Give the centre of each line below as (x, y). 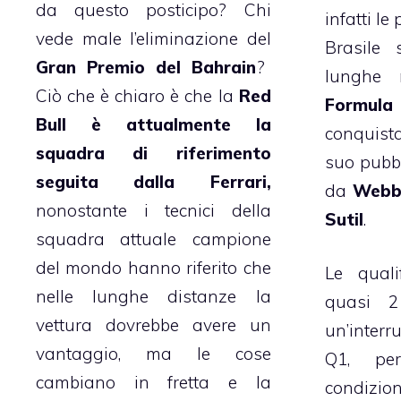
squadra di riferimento (154, 154)
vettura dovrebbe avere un (154, 325)
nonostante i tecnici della (154, 211)
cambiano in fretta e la (154, 383)
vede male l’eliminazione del (154, 39)
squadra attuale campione (154, 239)
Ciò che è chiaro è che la (137, 96)
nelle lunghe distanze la (154, 297)
